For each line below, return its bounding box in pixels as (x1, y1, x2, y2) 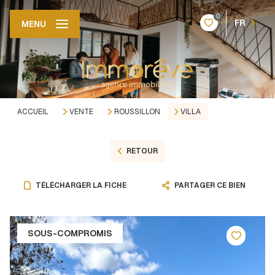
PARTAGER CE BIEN (174, 180, 246, 190)
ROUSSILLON (114, 107, 160, 117)
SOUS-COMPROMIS (28, 228, 112, 239)
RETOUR (126, 146, 158, 156)
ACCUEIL (17, 107, 48, 117)
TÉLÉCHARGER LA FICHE (36, 180, 127, 190)
